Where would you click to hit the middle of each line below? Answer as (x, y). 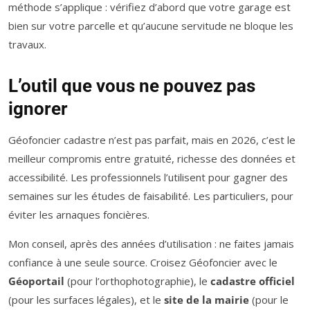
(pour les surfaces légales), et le (86, 300)
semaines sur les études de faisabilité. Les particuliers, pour (151, 196)
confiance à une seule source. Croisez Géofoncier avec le (143, 263)
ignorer (38, 109)
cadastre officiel (253, 281)
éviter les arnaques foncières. (79, 215)
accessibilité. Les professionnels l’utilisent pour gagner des (148, 177)
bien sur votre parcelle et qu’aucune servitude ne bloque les (151, 26)
